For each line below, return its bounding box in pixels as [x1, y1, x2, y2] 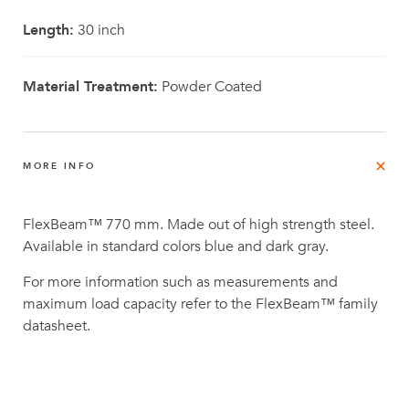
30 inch [74, 20, 125, 40]
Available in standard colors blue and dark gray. [23, 236, 329, 257]
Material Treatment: [23, 77, 158, 97]
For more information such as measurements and [23, 272, 338, 292]
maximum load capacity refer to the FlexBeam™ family [23, 294, 378, 314]
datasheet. [23, 316, 90, 336]
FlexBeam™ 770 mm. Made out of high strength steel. [23, 215, 374, 235]
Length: [23, 20, 74, 40]
